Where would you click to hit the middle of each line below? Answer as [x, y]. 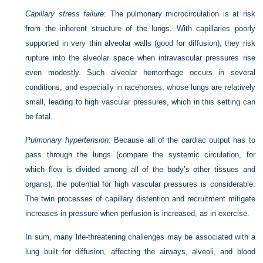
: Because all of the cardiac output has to [182, 140]
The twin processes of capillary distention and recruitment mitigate [140, 199]
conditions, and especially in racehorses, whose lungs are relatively [140, 87]
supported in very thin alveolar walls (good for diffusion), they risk [140, 43]
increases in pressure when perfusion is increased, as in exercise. [138, 213]
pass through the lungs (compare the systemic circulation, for [140, 155]
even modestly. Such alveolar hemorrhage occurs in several [140, 73]
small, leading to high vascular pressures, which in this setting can [140, 102]
